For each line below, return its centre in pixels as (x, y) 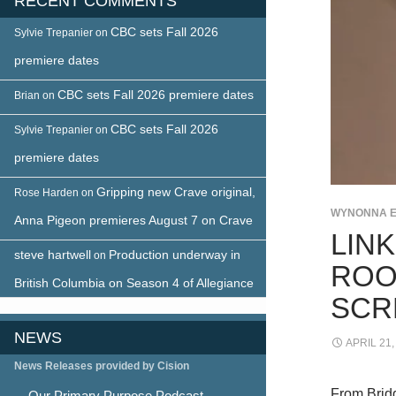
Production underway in (175, 254)
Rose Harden (46, 192)
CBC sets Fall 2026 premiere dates (156, 94)
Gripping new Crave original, (176, 191)
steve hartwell (53, 254)
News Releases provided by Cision (102, 366)
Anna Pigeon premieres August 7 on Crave (133, 220)
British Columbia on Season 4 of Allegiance (134, 282)
